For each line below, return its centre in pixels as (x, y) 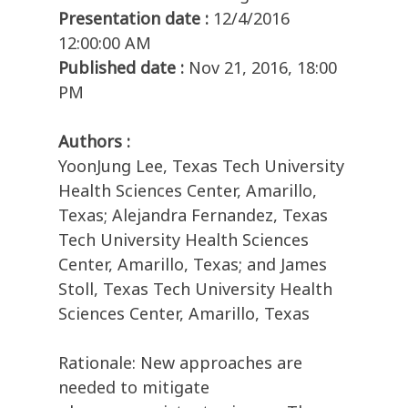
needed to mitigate (134, 388)
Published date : (121, 68)
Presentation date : (133, 19)
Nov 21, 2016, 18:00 (263, 68)
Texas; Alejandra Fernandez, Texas (193, 215)
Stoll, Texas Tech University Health (195, 289)
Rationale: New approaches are (180, 363)
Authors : (94, 142)
